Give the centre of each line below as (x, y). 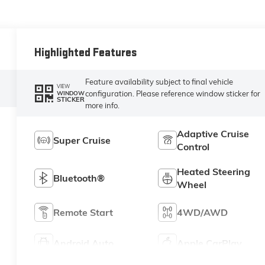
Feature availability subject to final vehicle (159, 81)
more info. (102, 105)
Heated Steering (213, 172)
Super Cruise (82, 140)
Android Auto (84, 243)
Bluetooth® (79, 178)
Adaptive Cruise (213, 134)
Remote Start (83, 213)
